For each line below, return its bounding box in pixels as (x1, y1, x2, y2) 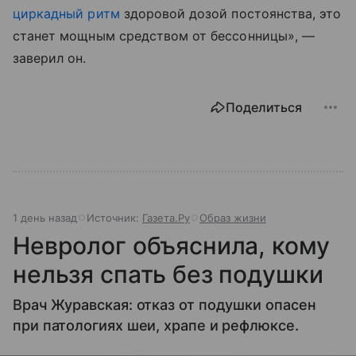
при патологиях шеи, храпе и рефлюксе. (13, 317, 299, 335)
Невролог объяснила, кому (13, 231, 330, 261)
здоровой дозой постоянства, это (119, 6, 342, 22)
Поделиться (226, 99, 302, 116)
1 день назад (13, 211, 77, 225)
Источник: (87, 211, 142, 225)
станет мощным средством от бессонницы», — (13, 28, 315, 44)
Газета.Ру (142, 211, 190, 225)
